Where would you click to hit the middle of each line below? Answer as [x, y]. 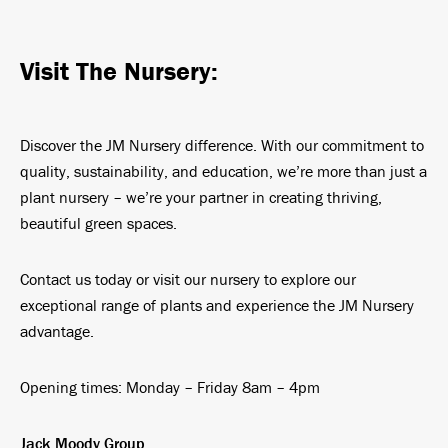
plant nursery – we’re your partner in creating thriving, [201, 197]
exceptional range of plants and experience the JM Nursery [217, 305]
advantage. [57, 331]
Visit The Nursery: [119, 71]
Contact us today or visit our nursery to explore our [188, 279]
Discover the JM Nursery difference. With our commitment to [222, 145]
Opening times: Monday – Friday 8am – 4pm [170, 387]
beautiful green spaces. [98, 223]
